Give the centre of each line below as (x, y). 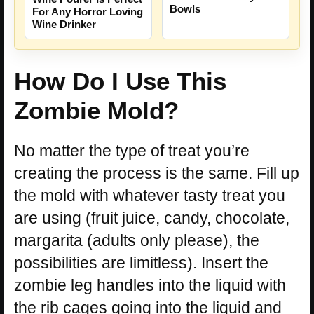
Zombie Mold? (96, 110)
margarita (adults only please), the (137, 240)
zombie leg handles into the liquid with (150, 285)
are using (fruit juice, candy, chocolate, (152, 218)
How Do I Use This (120, 81)
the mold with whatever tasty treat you (150, 195)
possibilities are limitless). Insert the (141, 262)
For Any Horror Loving (88, 11)
